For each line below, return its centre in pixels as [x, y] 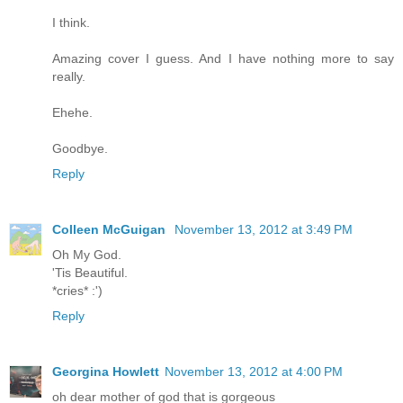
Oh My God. [87, 255]
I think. [71, 23]
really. [69, 77]
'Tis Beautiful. [90, 273]
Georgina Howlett [106, 372]
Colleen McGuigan [111, 230]
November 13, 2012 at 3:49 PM [264, 230]
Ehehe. [72, 113]
